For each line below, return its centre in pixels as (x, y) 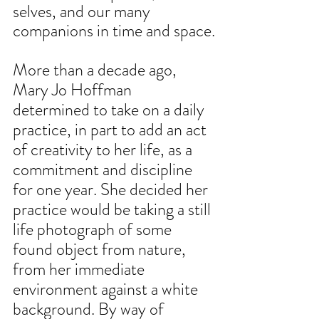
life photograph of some (94, 230)
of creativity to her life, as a (104, 150)
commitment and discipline (104, 170)
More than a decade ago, (96, 70)
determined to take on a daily (110, 110)
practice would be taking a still (114, 210)
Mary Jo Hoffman (74, 90)
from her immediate (80, 270)
